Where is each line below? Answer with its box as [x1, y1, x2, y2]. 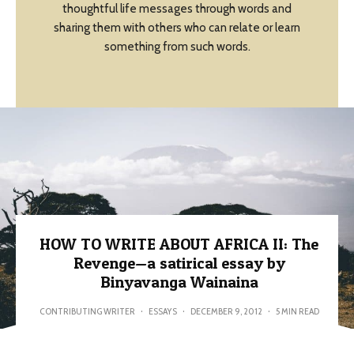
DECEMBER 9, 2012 [190, 305, 262, 318]
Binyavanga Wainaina [100, 273, 258, 292]
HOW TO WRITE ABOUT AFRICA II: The [40, 235, 318, 254]
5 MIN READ [275, 305, 319, 318]
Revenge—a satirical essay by [73, 254, 285, 273]
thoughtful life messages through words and [62, 2, 292, 17]
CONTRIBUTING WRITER [39, 305, 135, 318]
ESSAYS [148, 305, 177, 318]
